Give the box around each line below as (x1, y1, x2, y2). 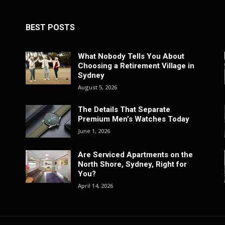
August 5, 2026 (77, 83, 117, 91)
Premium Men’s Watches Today (77, 115, 189, 124)
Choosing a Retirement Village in (77, 61, 194, 71)
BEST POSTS (25, 23, 75, 33)
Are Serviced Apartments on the (77, 150, 193, 160)
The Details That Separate (77, 105, 170, 115)
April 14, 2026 (77, 182, 113, 190)
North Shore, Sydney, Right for (77, 160, 187, 169)
